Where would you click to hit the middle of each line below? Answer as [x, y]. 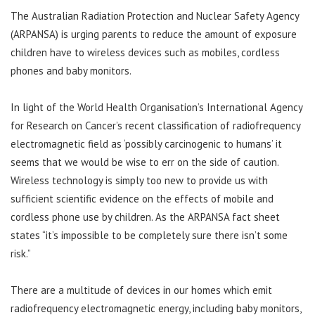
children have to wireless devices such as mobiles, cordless [145, 53]
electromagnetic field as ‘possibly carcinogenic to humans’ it [146, 144]
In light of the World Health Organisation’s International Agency [156, 108]
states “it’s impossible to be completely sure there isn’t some [149, 236]
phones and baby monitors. [71, 71]
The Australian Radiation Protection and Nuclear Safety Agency [155, 16]
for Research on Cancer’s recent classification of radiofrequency [155, 126]
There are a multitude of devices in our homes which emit [141, 290]
